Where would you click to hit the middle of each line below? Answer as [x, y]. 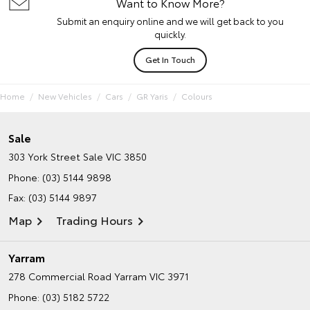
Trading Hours [94, 220]
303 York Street [44, 157]
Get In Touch [170, 60]
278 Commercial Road [60, 276]
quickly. [170, 34]
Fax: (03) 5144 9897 [53, 198]
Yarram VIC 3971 [152, 276]
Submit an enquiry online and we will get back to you [170, 21]
